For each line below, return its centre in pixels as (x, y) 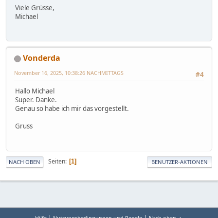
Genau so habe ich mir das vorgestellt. (72, 109)
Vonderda (42, 58)
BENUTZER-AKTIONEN (180, 162)
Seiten (57, 162)
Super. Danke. (36, 100)
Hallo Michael (35, 91)
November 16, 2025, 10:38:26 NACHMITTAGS (69, 73)
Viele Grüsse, (35, 8)
